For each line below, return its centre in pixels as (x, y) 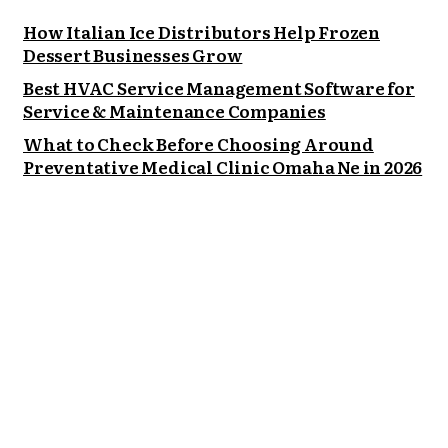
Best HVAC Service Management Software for (219, 88)
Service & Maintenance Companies (174, 111)
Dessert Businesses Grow (133, 55)
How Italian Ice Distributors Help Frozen (201, 32)
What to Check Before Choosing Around (198, 144)
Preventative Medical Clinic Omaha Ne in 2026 (223, 167)
